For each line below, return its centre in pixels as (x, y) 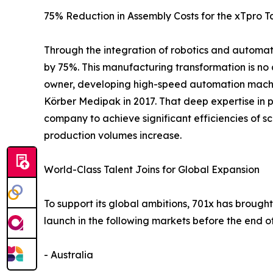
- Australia (69, 255)
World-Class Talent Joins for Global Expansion (152, 170)
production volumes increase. (113, 136)
